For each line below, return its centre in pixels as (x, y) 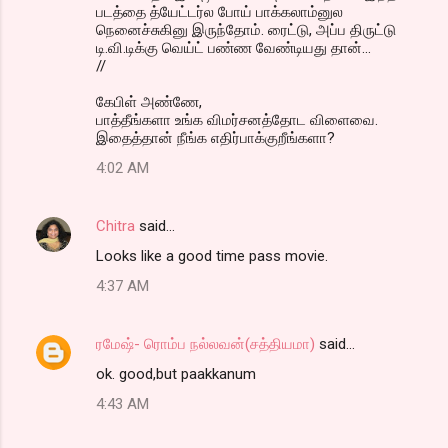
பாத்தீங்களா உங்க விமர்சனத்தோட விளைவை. (237, 120)
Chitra (115, 226)
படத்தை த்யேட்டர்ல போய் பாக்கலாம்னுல (219, 12)
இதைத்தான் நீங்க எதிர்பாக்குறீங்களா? (215, 138)
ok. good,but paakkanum (176, 374)
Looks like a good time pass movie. (212, 256)
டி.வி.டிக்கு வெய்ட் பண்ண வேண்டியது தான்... (233, 48)
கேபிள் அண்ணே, (149, 102)
